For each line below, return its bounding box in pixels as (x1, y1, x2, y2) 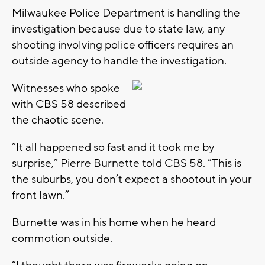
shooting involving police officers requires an (12, 37, 234, 52)
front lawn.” (12, 188, 69, 202)
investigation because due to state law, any (12, 21, 225, 36)
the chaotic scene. (12, 112, 104, 127)
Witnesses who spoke (12, 80, 120, 95)
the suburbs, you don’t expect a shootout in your (12, 172, 252, 186)
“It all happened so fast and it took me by (12, 140, 214, 154)
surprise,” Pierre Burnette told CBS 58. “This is (12, 156, 241, 170)
